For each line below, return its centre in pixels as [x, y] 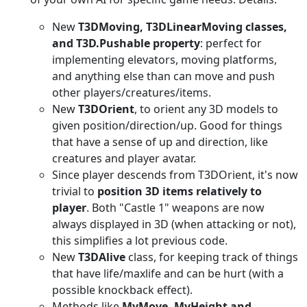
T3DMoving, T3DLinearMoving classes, [183, 26]
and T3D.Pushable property [126, 43]
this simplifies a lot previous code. [140, 240]
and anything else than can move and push [163, 76]
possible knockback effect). [122, 290]
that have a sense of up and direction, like [160, 142]
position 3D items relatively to [180, 191]
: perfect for [231, 43]
